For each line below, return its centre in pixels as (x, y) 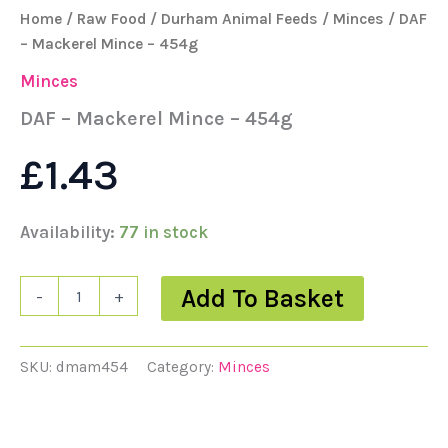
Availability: (67, 232)
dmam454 (92, 366)
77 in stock (163, 232)
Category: (182, 366)
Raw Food (111, 19)
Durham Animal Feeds (239, 19)
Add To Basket (263, 299)
